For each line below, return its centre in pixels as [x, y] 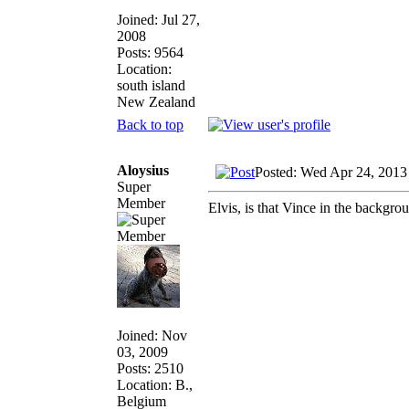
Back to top [150, 124]
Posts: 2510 [150, 368]
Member [141, 203]
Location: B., [155, 384]
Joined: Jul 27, [158, 19]
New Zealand [156, 101]
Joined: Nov [152, 335]
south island [151, 85]
